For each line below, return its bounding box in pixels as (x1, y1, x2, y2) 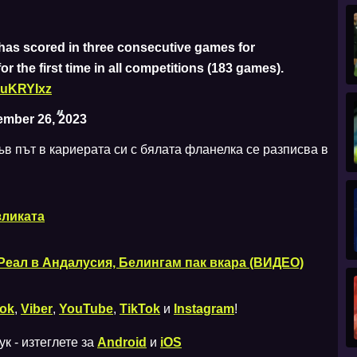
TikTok (120, 301, 160, 316)
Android (97, 335, 147, 349)
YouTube (59, 301, 113, 316)
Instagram (174, 301, 234, 316)
